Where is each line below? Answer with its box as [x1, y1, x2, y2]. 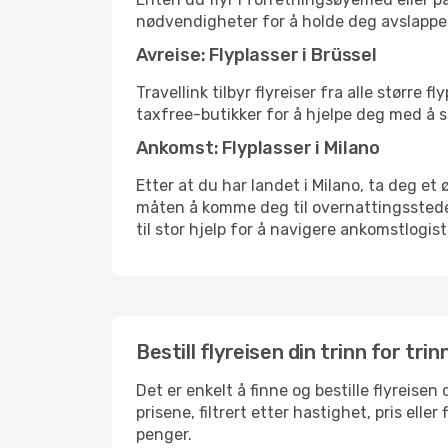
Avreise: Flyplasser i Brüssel [136, 44, 377, 66]
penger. [136, 425, 192, 444]
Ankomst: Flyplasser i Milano [136, 137, 380, 159]
